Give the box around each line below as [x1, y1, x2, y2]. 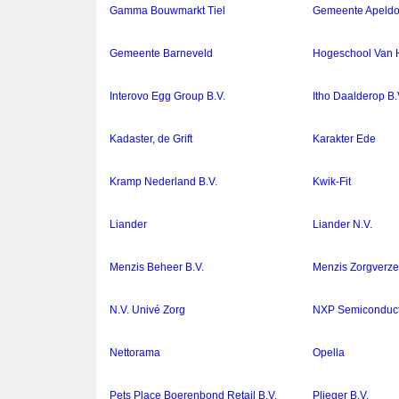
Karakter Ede [313, 133, 377, 146]
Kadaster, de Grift [110, 133, 192, 146]
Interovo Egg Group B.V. [110, 90, 225, 103]
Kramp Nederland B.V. [110, 175, 217, 189]
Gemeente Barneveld [110, 47, 213, 61]
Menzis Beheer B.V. [110, 261, 204, 274]
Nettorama [110, 346, 160, 360]
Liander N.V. [313, 218, 373, 232]
